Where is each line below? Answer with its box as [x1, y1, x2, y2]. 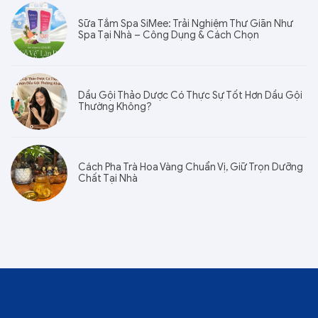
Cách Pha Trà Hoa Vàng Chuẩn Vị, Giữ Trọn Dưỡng [78, 161, 303, 174]
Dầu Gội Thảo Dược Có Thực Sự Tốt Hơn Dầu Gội [78, 89, 302, 102]
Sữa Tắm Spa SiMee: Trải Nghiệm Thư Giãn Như [78, 18, 293, 31]
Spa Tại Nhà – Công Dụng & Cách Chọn [78, 29, 259, 42]
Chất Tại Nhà [78, 172, 138, 185]
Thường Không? [78, 101, 152, 114]
